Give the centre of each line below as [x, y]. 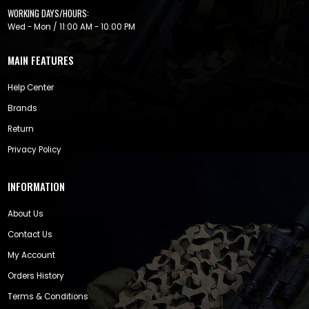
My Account [31, 255]
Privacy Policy [34, 149]
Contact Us [30, 234]
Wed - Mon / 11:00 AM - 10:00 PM [71, 27]
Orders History [36, 276]
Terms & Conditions [48, 296]
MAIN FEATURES [41, 60]
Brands [22, 108]
